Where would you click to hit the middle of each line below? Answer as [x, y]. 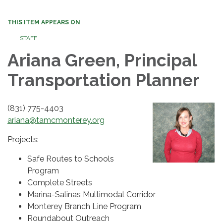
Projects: [23, 139]
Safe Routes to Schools [71, 159]
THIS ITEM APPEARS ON [44, 22]
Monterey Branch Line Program [84, 206]
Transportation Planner [104, 80]
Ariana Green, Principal [102, 60]
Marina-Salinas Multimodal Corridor [91, 194]
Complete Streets [60, 182]
